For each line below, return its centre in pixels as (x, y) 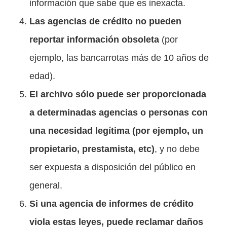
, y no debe (177, 149)
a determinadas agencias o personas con (119, 113)
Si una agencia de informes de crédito (111, 204)
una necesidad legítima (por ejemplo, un (116, 131)
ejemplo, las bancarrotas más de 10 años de (119, 58)
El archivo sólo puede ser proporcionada (118, 94)
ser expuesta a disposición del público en (112, 167)
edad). (42, 76)
